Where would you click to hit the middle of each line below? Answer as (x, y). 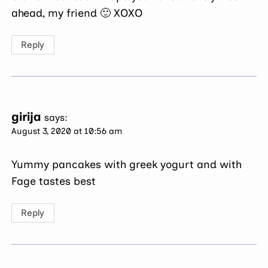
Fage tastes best (54, 181)
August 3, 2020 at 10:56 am (67, 131)
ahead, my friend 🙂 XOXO (77, 13)
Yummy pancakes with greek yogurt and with (127, 164)
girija (26, 116)
